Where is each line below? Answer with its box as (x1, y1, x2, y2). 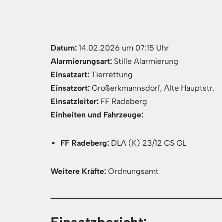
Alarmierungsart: (51, 56, 112, 66)
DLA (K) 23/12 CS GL (109, 138, 186, 148)
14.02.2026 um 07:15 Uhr (77, 43, 169, 53)
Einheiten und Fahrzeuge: (51, 110, 143, 119)
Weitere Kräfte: (51, 166, 106, 176)
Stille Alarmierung (112, 56, 178, 66)
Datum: (51, 43, 77, 53)
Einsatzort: (51, 83, 90, 93)
